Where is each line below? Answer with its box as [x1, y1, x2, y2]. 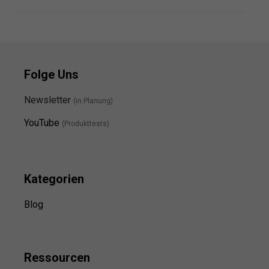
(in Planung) [73, 97, 113, 106]
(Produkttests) [62, 119, 109, 128]
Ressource [24, 250, 83, 265]
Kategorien [24, 172, 84, 187]
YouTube [24, 117, 59, 129]
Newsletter [24, 94, 73, 106]
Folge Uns [24, 67, 79, 82]
